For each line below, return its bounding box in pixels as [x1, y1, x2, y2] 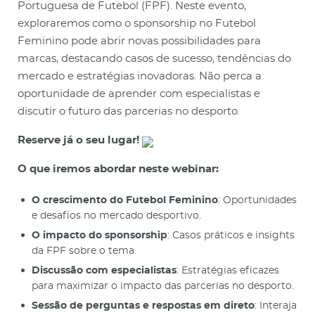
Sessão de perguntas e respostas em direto [32, 300, 255, 311]
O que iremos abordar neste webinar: [18, 163, 219, 174]
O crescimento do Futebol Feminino [32, 195, 218, 205]
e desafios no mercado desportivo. [32, 210, 201, 221]
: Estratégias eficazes [176, 265, 279, 276]
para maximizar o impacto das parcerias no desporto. [32, 281, 294, 291]
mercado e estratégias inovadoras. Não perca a [18, 70, 262, 82]
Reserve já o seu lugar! [18, 134, 139, 146]
